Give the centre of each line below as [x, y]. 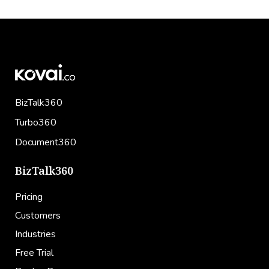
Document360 [46, 142]
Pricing [29, 197]
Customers [38, 215]
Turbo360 [36, 122]
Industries [35, 234]
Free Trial [34, 252]
